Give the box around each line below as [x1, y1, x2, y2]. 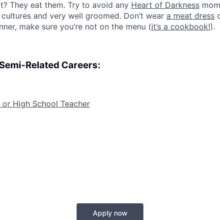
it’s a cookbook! [151, 22, 210, 31]
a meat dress [166, 11, 215, 21]
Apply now [92, 209, 128, 218]
